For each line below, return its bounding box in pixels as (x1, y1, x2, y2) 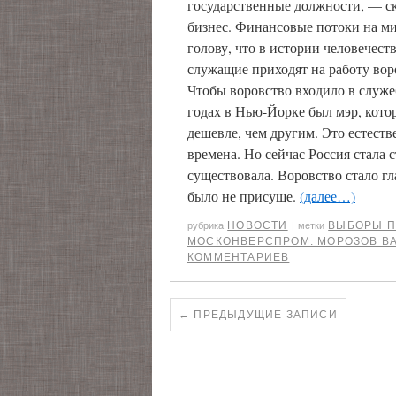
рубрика (187, 220, 224, 231)
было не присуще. (187, 187, 300, 205)
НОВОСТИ (227, 219, 288, 232)
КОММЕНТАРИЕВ (187, 251, 290, 263)
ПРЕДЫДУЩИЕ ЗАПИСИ (190, 308, 338, 321)
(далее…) (300, 187, 355, 205)
